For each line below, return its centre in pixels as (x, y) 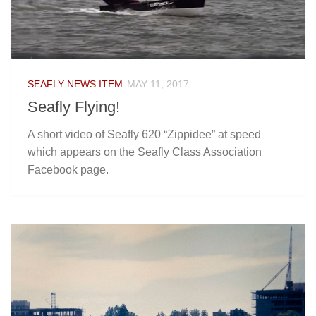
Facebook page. (68, 169)
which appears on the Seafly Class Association (145, 152)
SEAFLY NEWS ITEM (75, 84)
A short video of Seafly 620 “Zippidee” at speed (144, 134)
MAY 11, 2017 (158, 84)
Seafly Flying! (74, 107)
